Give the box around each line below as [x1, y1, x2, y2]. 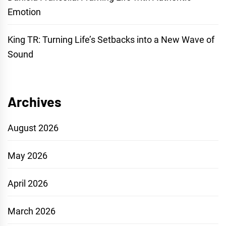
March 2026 [8, 206, 55, 217]
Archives [8, 93, 62, 110]
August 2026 [8, 123, 59, 134]
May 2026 [8, 150, 47, 161]
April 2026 [8, 178, 48, 189]
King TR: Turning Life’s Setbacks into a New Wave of [8, 34, 214, 45]
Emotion [8, 7, 41, 18]
